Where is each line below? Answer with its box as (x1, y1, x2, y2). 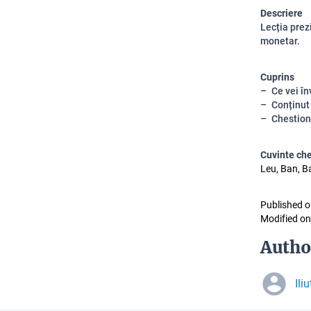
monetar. (260, 35, 300, 47)
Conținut (271, 99, 310, 110)
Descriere (260, 8, 303, 19)
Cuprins (260, 72, 294, 83)
